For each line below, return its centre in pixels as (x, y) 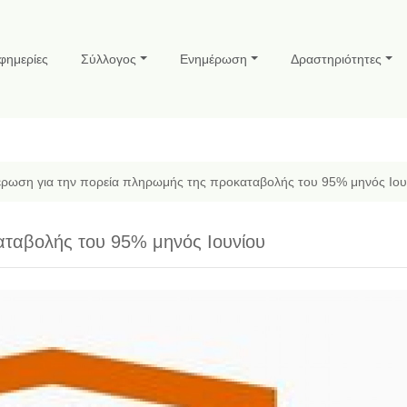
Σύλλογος (109, 59)
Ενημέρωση (214, 59)
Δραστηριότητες (337, 59)
